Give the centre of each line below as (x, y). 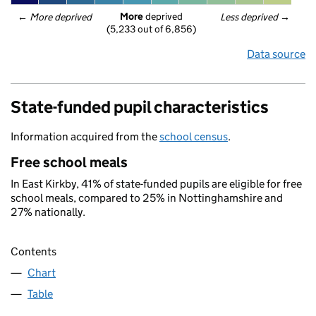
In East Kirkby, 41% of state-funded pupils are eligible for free (156, 184)
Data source (276, 54)
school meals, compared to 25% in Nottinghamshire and (147, 198)
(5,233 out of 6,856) (151, 29)
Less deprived (250, 17)
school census (194, 136)
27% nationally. (48, 212)
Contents (34, 252)
